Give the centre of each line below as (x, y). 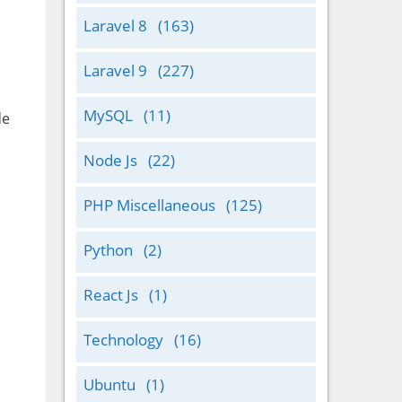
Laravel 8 (115, 26)
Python (108, 250)
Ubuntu (109, 385)
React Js (111, 295)
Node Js (110, 160)
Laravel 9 (115, 70)
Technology (123, 340)
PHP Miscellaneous (149, 205)
